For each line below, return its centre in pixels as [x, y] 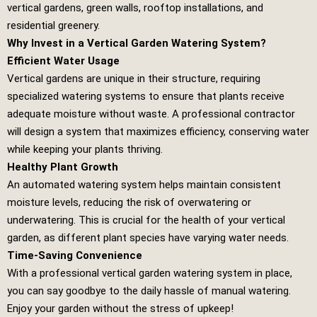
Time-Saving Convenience [75, 256]
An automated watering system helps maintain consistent [144, 185]
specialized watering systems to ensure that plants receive [146, 97]
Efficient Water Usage [63, 61]
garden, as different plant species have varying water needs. [148, 238]
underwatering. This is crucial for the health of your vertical [146, 220]
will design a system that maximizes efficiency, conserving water [158, 132]
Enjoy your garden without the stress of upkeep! [120, 309]
